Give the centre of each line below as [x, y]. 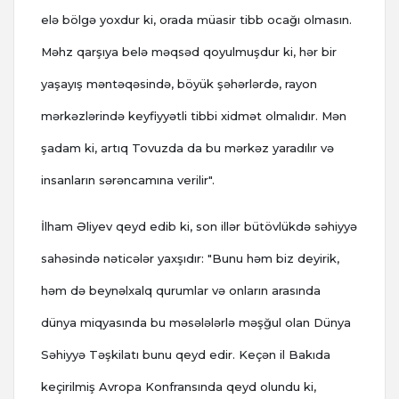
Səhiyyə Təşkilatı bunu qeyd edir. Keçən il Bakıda [186, 355]
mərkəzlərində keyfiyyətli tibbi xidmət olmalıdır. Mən [194, 116]
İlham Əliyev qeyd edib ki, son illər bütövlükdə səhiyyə [199, 227]
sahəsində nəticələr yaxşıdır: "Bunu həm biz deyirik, [190, 259]
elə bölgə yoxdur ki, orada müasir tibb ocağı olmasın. [196, 20]
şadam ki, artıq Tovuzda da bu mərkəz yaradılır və [187, 148]
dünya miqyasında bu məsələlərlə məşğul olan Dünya [196, 323]
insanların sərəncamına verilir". [128, 180]
